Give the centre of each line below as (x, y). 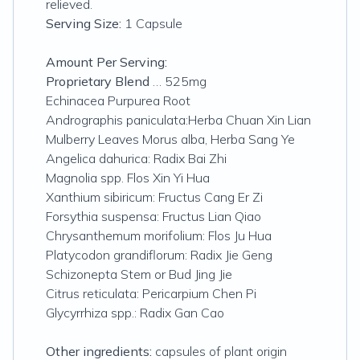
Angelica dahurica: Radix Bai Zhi (136, 158)
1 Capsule (153, 23)
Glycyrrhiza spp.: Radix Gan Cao (135, 313)
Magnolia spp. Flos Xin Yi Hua (128, 178)
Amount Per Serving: (106, 62)
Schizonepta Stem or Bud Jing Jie (139, 274)
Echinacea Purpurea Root (118, 100)
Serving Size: (85, 23)
